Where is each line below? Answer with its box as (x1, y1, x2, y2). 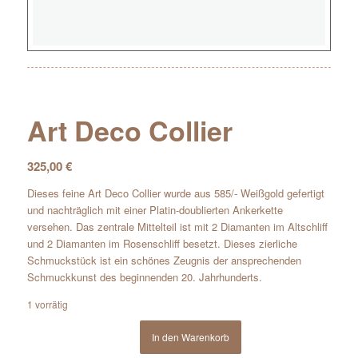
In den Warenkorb (152, 330, 230, 344)
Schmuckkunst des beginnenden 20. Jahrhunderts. (26, 268, 262, 284)
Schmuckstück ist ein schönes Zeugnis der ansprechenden (26, 252, 301, 268)
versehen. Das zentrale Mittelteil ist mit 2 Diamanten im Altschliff (26, 218, 328, 234)
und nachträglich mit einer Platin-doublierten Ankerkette (26, 201, 283, 217)
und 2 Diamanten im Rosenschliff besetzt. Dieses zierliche (26, 235, 297, 251)
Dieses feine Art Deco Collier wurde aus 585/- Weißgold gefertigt (26, 185, 324, 201)
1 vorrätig (26, 296, 68, 311)
